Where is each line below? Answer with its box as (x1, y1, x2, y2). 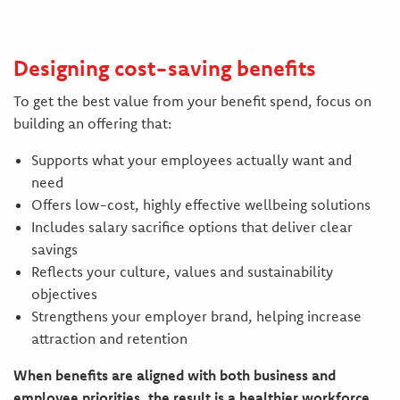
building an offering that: (12, 114, 171, 133)
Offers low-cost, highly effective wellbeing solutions (30, 196, 371, 214)
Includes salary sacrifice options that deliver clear (30, 218, 353, 237)
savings (30, 240, 78, 259)
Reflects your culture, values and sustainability (30, 262, 333, 281)
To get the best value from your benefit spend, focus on (12, 92, 371, 111)
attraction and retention (30, 329, 187, 348)
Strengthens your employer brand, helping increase (30, 307, 362, 326)
